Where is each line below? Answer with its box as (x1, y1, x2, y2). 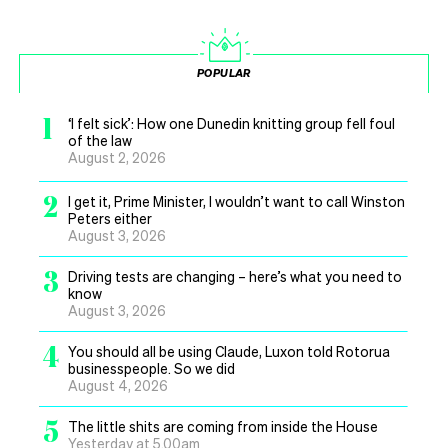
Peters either (68, 209, 152, 228)
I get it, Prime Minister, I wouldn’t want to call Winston (68, 192, 405, 211)
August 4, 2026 (68, 376, 168, 395)
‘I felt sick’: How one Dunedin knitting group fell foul (68, 114, 395, 133)
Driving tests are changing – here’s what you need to (68, 267, 402, 286)
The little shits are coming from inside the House (68, 417, 378, 436)
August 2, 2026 (68, 148, 166, 167)
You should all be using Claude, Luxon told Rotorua (68, 342, 390, 361)
